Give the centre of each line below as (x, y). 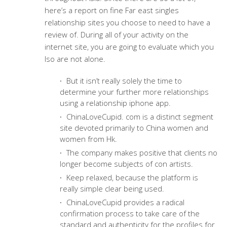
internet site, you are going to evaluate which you (129, 47)
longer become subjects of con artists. (126, 164)
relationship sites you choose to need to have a (127, 22)
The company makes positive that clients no (141, 153)
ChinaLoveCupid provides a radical (124, 202)
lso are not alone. (75, 59)
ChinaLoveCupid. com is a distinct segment (139, 117)
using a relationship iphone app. (115, 103)
